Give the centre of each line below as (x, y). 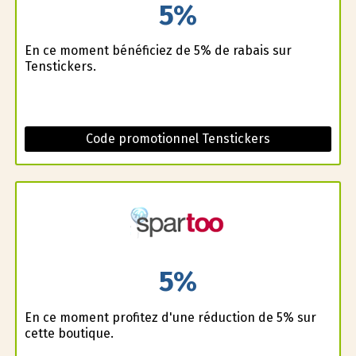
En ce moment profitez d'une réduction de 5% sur (170, 317)
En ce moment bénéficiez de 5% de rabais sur (158, 51)
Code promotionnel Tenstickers (178, 139)
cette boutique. (69, 333)
